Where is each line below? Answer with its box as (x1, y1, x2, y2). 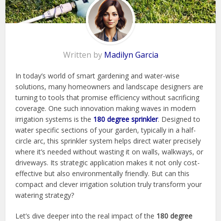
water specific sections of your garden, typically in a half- (15, 125, 196, 135)
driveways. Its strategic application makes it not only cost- (15, 157, 200, 167)
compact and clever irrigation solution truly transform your (15, 179, 202, 189)
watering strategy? (15, 190, 74, 200)
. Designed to (158, 114, 201, 124)
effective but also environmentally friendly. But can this (15, 168, 190, 178)
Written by (63, 49, 104, 60)
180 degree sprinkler (93, 114, 158, 124)
